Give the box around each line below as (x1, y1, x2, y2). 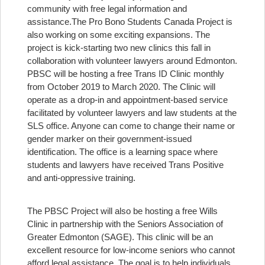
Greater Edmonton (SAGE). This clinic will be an (27, 232, 213, 242)
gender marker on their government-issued (27, 134, 192, 144)
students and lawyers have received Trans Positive (27, 160, 224, 170)
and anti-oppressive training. (27, 173, 135, 183)
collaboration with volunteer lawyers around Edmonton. (27, 56, 237, 66)
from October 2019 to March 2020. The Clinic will (27, 82, 215, 92)
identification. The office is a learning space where (27, 147, 218, 157)
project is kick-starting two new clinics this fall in (27, 43, 211, 53)
